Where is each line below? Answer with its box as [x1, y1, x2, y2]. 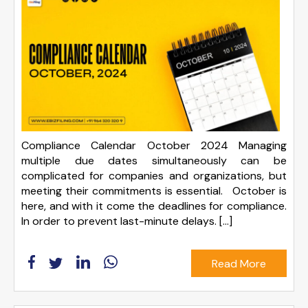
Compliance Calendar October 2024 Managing [21, 138, 287, 153]
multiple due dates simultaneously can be [21, 153, 287, 168]
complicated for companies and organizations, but [21, 168, 287, 184]
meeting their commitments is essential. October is [21, 184, 287, 199]
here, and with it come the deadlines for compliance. [21, 199, 287, 214]
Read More [212, 256, 266, 271]
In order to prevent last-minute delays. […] [21, 214, 232, 229]
